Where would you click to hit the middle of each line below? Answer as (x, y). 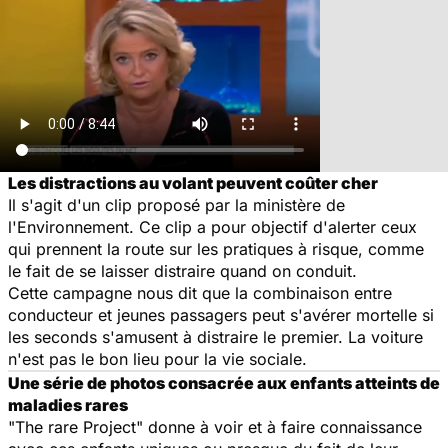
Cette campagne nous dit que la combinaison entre (200, 292)
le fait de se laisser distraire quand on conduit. (182, 270)
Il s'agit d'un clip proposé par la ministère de (176, 204)
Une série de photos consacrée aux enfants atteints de (224, 382)
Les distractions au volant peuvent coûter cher (193, 182)
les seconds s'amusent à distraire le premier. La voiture (215, 336)
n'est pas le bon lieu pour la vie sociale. (157, 358)
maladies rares (68, 404)
